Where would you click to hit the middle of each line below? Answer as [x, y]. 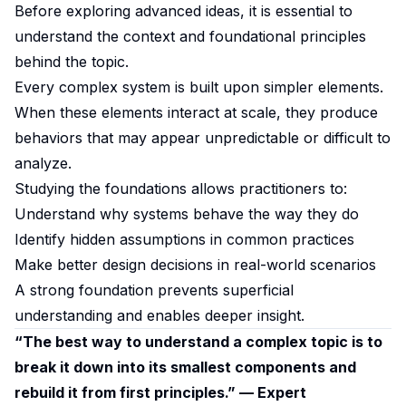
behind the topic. [72, 62]
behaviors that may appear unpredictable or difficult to [203, 138]
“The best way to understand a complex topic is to [198, 342]
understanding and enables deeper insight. [159, 315]
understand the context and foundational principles [190, 36]
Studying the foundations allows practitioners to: [181, 188]
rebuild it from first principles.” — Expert [160, 392]
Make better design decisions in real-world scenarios [195, 265]
